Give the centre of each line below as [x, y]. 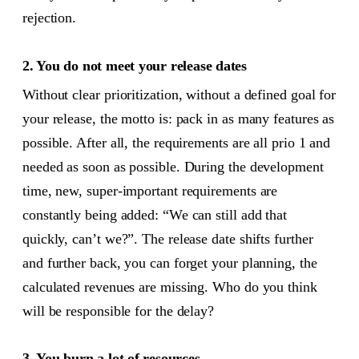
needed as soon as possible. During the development [173, 166]
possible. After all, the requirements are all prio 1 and [177, 142]
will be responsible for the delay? [119, 311]
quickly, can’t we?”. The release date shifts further [168, 238]
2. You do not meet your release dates [135, 65]
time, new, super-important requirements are [150, 190]
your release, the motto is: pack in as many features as [179, 118]
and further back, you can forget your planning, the [170, 262]
